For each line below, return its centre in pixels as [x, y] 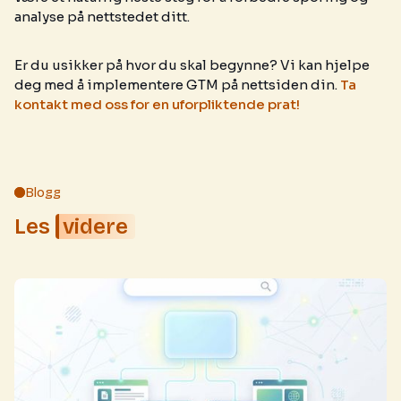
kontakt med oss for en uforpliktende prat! [157, 104]
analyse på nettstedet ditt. [102, 17]
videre [95, 226]
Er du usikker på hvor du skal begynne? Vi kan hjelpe [192, 65]
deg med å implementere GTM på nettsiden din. [177, 85]
